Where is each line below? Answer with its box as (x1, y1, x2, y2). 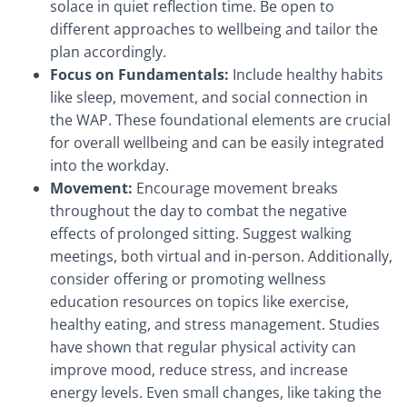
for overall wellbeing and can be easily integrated (50, 133, 384, 153)
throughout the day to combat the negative (50, 201, 347, 221)
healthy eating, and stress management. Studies (50, 314, 380, 334)
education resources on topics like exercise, (50, 292, 349, 312)
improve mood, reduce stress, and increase (50, 360, 348, 380)
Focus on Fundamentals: (50, 65, 229, 84)
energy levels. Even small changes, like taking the (50, 382, 382, 402)
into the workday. (50, 155, 169, 175)
